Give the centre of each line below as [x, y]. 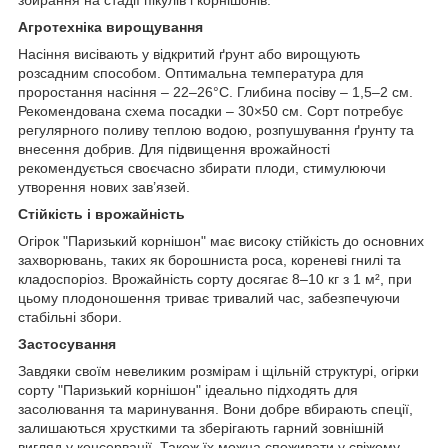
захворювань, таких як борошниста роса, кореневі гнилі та [209, 259]
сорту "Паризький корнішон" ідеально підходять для [188, 389]
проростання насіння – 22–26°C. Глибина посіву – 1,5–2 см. [215, 91]
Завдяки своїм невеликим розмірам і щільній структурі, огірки [218, 370]
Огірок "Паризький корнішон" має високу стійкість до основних [221, 240]
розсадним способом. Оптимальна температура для [191, 72]
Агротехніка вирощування [110, 26]
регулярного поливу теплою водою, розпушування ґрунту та [216, 129]
